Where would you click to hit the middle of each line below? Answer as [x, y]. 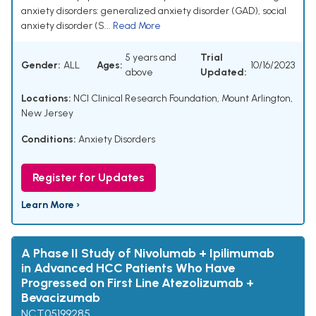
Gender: [41, 65]
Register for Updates [89, 178]
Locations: [46, 99]
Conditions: [49, 140]
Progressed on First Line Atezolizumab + [138, 283]
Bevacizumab [61, 298]
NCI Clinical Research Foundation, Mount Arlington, [182, 99]
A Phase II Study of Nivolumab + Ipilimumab [148, 254]
